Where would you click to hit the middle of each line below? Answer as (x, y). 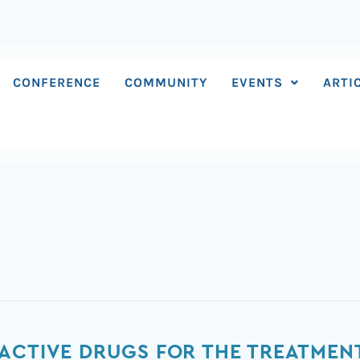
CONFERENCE (57, 82)
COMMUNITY (166, 82)
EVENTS (258, 82)
